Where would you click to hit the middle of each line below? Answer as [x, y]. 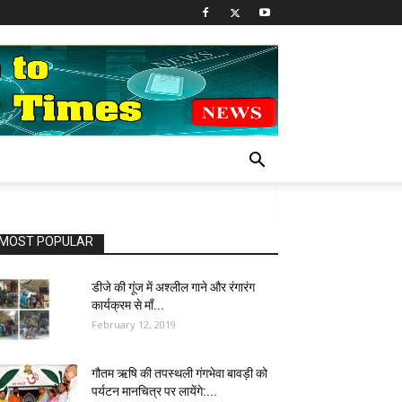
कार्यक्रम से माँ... [128, 305]
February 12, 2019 [134, 324]
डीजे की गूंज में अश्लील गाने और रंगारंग [173, 287]
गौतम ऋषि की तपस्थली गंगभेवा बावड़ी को [179, 373]
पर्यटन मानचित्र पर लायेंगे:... [154, 391]
